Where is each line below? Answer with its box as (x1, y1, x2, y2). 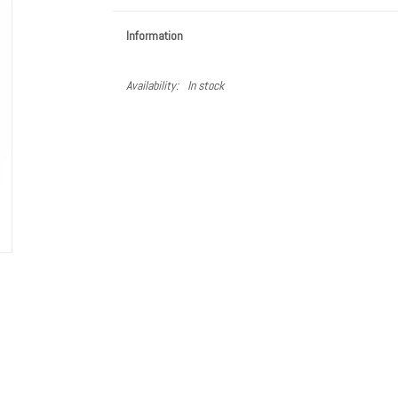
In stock (187, 77, 224, 93)
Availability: (125, 77, 179, 93)
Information (125, 28, 183, 44)
